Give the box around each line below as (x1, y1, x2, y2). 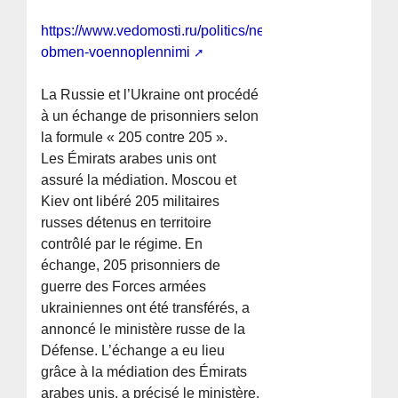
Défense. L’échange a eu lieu (41, 343, 226, 359)
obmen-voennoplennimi (41, 44, 191, 60)
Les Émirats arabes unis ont (41, 151, 217, 167)
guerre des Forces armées (41, 279, 207, 295)
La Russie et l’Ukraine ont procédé (41, 87, 259, 103)
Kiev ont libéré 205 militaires (41, 194, 220, 210)
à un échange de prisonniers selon (41, 108, 259, 124)
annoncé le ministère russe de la (41, 322, 246, 338)
